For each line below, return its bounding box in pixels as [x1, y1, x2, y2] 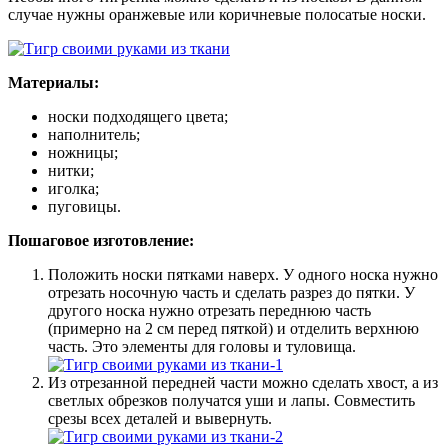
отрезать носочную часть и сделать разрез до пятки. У [48, 283, 415, 301]
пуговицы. [48, 197, 121, 215]
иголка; [48, 179, 99, 197]
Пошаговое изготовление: [8, 231, 194, 249]
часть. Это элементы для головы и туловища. [48, 337, 356, 355]
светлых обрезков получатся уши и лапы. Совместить [48, 391, 415, 409]
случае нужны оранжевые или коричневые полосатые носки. [8, 5, 426, 23]
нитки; [48, 161, 94, 179]
